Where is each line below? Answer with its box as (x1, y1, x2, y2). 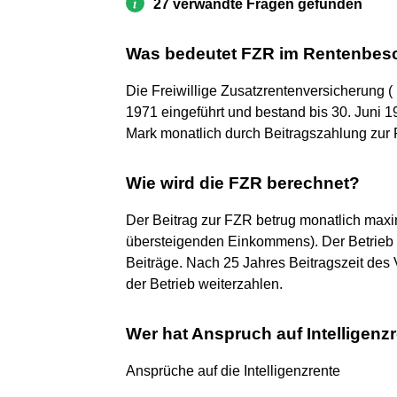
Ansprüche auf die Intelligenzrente (126, 362, 340, 378)
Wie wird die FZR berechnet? (126, 173, 360, 192)
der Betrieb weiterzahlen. (126, 276, 283, 292)
